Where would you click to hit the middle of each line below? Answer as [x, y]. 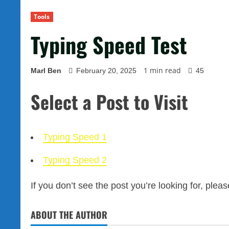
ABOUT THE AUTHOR [69, 215]
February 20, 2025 [106, 71]
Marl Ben [46, 71]
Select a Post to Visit [109, 102]
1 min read [162, 71]
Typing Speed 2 [75, 160]
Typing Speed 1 [75, 137]
